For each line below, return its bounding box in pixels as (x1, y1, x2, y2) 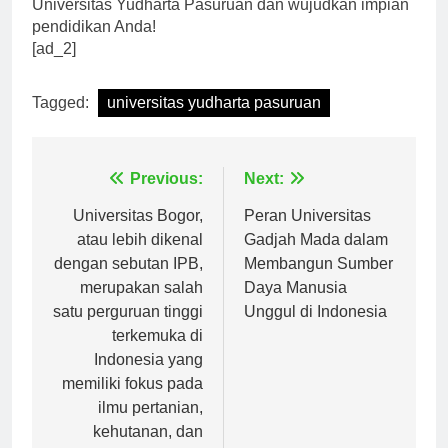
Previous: (130, 187, 203, 205)
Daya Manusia (244, 296, 347, 314)
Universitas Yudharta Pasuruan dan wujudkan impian (32, 13, 409, 31)
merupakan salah (80, 296, 203, 314)
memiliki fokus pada (62, 392, 203, 410)
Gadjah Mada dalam (244, 248, 388, 266)
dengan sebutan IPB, (54, 272, 203, 290)
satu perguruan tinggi (53, 320, 203, 338)
